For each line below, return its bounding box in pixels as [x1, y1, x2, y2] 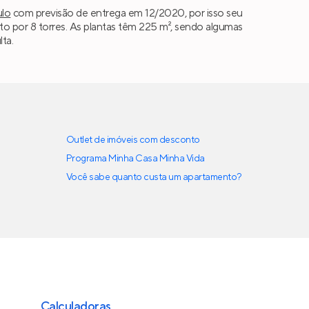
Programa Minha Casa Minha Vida [66, 152, 205, 166]
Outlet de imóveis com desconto [66, 134, 200, 147]
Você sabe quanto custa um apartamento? [66, 171, 242, 184]
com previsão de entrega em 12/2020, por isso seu [10, 6, 243, 20]
